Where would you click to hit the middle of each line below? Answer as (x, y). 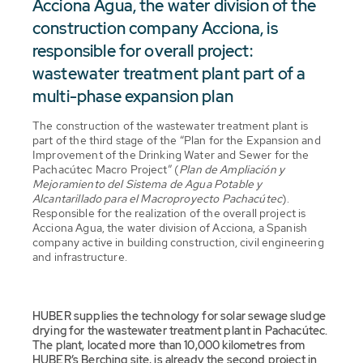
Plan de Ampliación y (232, 169)
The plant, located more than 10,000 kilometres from (169, 345)
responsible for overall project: (143, 51)
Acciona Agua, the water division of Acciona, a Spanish (170, 227)
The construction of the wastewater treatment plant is (170, 125)
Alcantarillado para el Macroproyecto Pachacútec (158, 198)
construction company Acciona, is (155, 28)
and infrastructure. (80, 256)
